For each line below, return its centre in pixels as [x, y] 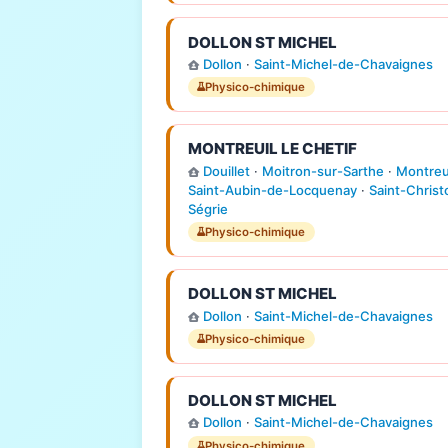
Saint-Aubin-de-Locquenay [272, 189]
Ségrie [207, 208]
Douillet [226, 170]
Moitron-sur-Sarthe [322, 170]
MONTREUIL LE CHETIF [272, 149]
